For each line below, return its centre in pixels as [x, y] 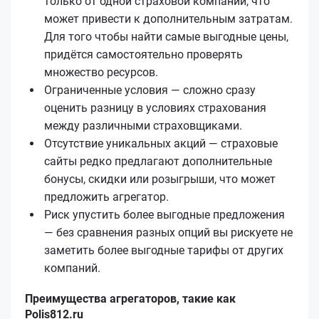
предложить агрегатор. [106, 197]
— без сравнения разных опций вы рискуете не [168, 232]
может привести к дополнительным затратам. [168, 19]
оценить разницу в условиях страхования [155, 108]
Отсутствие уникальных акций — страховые [161, 143]
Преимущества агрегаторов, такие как [130, 298]
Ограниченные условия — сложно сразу [150, 90]
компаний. [72, 268]
